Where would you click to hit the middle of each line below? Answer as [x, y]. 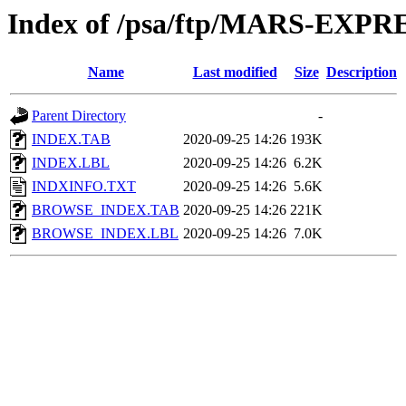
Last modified [235, 72]
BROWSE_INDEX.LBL [105, 234]
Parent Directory [79, 116]
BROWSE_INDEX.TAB [106, 210]
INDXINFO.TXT [84, 187]
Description [362, 72]
